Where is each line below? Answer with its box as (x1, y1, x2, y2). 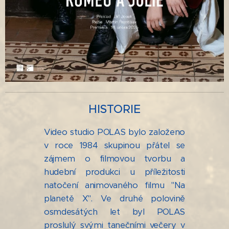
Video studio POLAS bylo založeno (44, 127, 185, 138)
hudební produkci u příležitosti (44, 167, 185, 178)
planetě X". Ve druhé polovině (44, 193, 185, 204)
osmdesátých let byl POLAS (44, 207, 185, 218)
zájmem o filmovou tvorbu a (44, 153, 185, 165)
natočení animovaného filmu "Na (44, 180, 185, 191)
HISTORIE (88, 102, 141, 117)
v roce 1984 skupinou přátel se (44, 140, 185, 151)
